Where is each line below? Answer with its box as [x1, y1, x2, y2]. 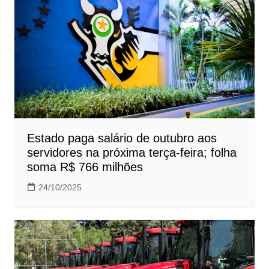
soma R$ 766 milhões [26, 160, 143, 174]
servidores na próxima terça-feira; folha [26, 146, 237, 160]
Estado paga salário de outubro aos [26, 131, 217, 145]
